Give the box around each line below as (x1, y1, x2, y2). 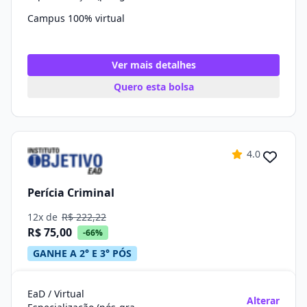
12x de (27, 210, 60, 223)
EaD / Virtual (27, 287, 84, 300)
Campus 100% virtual (27, 12, 125, 25)
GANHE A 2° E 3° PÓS (33, 247, 132, 260)
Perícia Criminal (27, 184, 114, 200)
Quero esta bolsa (113, 80, 194, 93)
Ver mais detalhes (111, 58, 196, 71)
